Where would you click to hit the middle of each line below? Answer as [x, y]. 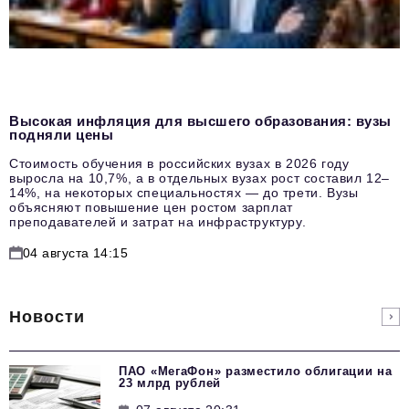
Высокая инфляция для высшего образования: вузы [200, 121]
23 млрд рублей [170, 383]
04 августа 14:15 [76, 252]
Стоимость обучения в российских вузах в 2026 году [179, 163]
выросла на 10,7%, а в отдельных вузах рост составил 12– [200, 178]
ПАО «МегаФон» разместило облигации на [256, 371]
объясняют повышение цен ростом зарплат [151, 207]
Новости [47, 316]
